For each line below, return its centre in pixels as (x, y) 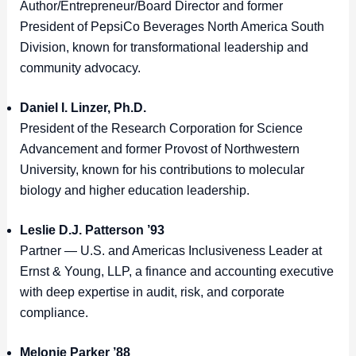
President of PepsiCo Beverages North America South (172, 27)
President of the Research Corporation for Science (161, 129)
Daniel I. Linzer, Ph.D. (83, 108)
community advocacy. (81, 68)
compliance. (55, 313)
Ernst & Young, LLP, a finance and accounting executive (176, 272)
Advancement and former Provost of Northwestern (159, 149)
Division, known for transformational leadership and (164, 48)
